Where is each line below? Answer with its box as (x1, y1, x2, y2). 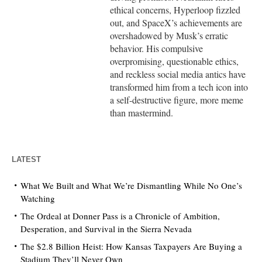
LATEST (12, 155, 41, 164)
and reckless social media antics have (110, 68, 246, 81)
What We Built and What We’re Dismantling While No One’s (20, 180, 242, 192)
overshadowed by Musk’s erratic (110, 29, 229, 42)
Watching (20, 192, 55, 205)
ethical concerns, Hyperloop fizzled (110, 4, 241, 16)
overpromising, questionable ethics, (110, 55, 239, 68)
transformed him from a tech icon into (110, 81, 249, 94)
